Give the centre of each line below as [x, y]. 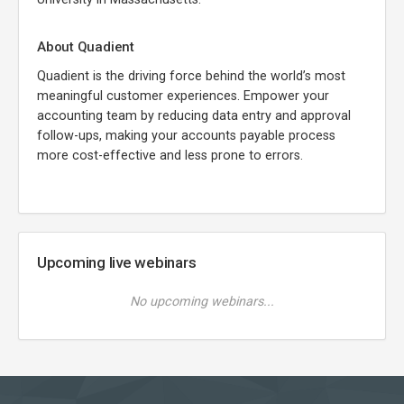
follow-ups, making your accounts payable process [186, 135]
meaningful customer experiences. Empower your [183, 96]
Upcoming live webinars [117, 262]
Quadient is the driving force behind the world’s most [191, 76]
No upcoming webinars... [202, 301]
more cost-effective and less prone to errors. [170, 155]
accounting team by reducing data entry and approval [194, 115]
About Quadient [86, 46]
